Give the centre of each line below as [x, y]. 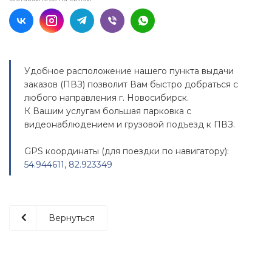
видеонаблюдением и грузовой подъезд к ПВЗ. [130, 124]
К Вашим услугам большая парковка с [108, 111]
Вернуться [72, 218]
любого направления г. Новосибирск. [107, 98]
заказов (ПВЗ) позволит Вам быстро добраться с [131, 84]
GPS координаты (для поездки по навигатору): [127, 151]
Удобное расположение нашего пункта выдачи [129, 71]
